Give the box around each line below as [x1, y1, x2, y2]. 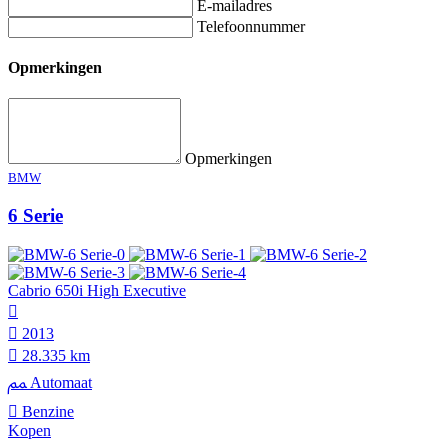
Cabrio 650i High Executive [8, 281, 186, 299]
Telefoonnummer [197, 17, 305, 35]
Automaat [26, 373, 92, 391]
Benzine [18, 402, 74, 420]
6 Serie [8, 205, 63, 226]
